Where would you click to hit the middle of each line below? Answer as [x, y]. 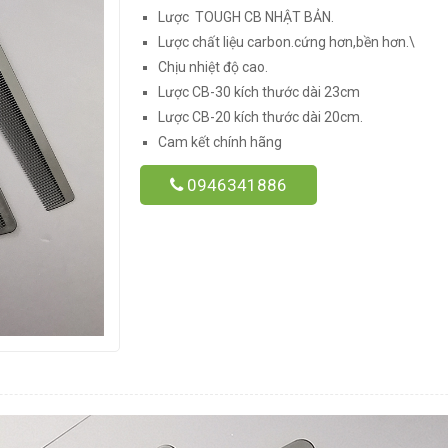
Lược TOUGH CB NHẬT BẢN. [245, 17]
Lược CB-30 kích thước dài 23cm [258, 92]
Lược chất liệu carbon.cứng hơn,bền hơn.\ [286, 42]
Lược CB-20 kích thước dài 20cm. [260, 117]
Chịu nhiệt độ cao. [212, 67]
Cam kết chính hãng [219, 142]
